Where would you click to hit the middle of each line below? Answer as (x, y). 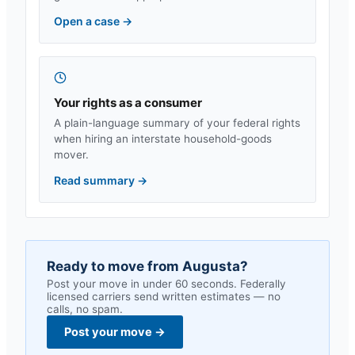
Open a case (88, 21)
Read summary (95, 180)
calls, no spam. (85, 309)
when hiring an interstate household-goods (163, 139)
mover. (71, 155)
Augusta (211, 266)
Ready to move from (115, 266)
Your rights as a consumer (128, 103)
